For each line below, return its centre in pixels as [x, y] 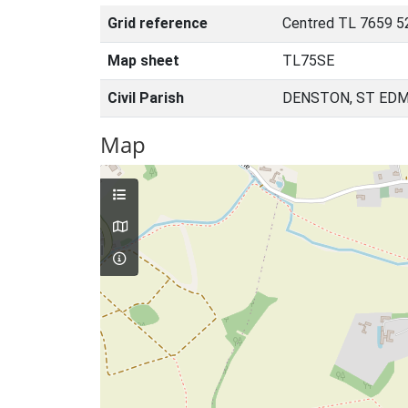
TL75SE [308, 61]
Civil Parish [146, 98]
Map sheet [143, 61]
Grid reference [158, 23]
